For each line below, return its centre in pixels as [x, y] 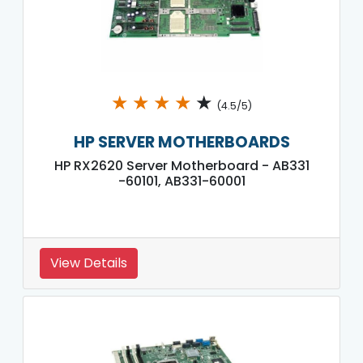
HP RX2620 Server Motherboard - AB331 [181, 165]
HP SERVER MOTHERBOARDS [181, 142]
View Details [89, 263]
